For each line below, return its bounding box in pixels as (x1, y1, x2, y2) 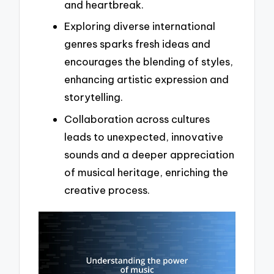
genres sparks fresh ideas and (64, 37, 210, 51)
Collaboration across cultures (64, 112, 210, 125)
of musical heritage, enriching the (64, 165, 228, 179)
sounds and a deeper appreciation (64, 147, 234, 161)
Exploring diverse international (64, 20, 215, 33)
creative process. (64, 183, 150, 196)
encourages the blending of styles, (64, 55, 233, 68)
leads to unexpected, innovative (64, 130, 223, 143)
